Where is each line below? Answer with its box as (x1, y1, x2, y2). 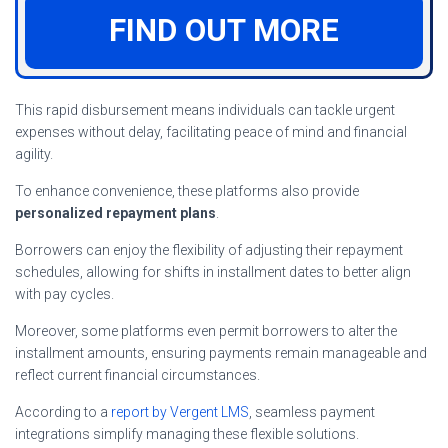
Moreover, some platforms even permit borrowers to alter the (15, 322, 397, 339)
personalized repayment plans (15, 204, 216, 221)
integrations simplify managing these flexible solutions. (15, 425, 359, 442)
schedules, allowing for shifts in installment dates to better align (15, 263, 411, 280)
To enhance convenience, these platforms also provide (15, 182, 359, 199)
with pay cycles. (15, 285, 114, 302)
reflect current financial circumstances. (15, 366, 260, 383)
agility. (15, 145, 53, 162)
